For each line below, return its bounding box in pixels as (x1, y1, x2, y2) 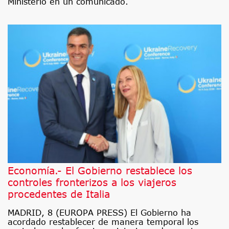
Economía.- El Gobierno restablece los (8, 165, 192, 177)
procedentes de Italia (8, 188, 110, 200)
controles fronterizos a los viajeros (8, 176, 176, 189)
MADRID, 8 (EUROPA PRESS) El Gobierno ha (8, 208, 191, 218)
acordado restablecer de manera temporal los (8, 217, 198, 227)
